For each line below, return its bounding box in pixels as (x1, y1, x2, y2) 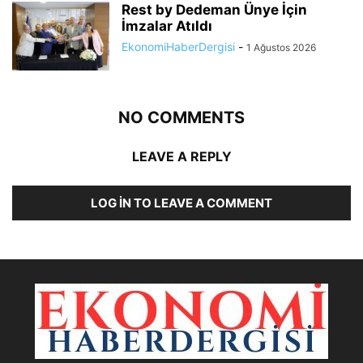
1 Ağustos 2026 (246, 41, 316, 54)
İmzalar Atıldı (122, 18, 212, 35)
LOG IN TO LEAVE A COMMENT (91, 195, 272, 211)
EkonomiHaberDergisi (122, 40, 235, 54)
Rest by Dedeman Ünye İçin (122, 2, 307, 19)
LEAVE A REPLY (131, 148, 232, 165)
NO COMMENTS (118, 108, 245, 128)
